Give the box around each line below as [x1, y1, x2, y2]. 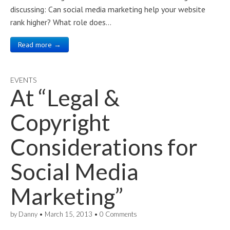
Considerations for [10, 133, 198, 160]
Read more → [18, 40, 61, 49]
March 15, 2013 [45, 210, 92, 218]
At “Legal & [10, 84, 120, 111]
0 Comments [100, 210, 137, 218]
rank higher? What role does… [10, 17, 111, 27]
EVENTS [10, 75, 36, 84]
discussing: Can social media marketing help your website [10, 4, 205, 14]
